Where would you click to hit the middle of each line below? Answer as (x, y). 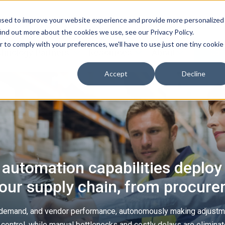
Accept (116, 74)
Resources (110, 52)
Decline (193, 74)
